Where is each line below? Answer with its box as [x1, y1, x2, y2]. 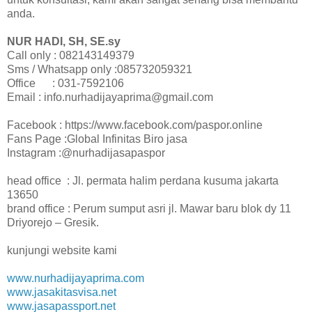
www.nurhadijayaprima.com [7, 272, 144, 284]
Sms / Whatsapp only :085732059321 [7, 63, 192, 75]
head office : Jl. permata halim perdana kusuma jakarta [7, 174, 279, 187]
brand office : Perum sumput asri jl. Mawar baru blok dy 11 [7, 202, 291, 214]
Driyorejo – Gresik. [7, 216, 99, 228]
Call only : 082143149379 [7, 49, 134, 61]
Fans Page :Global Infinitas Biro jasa [7, 132, 187, 145]
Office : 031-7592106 [7, 77, 124, 89]
